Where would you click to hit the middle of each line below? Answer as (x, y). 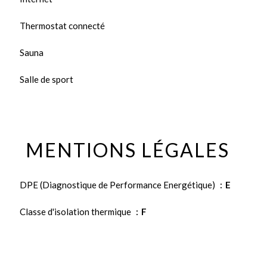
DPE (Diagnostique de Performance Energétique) (118, 184)
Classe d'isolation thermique (76, 211)
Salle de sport (46, 79)
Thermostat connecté (62, 25)
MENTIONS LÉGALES (128, 150)
